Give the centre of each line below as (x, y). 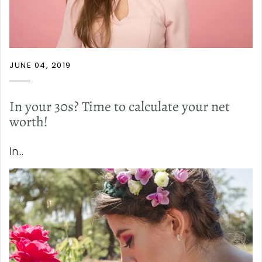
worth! (29, 121)
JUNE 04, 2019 (40, 65)
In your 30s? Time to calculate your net (120, 106)
